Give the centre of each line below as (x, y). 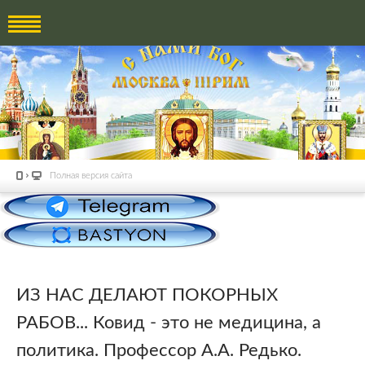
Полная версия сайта (91, 176)
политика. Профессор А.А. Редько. (159, 350)
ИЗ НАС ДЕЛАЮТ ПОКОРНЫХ (147, 295)
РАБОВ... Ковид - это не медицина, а (169, 322)
